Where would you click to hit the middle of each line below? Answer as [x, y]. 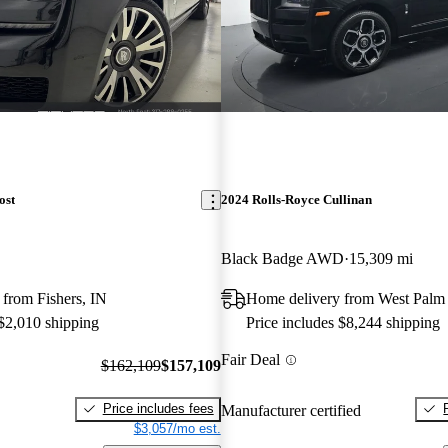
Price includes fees [158, 408]
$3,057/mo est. [177, 428]
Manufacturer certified [290, 410]
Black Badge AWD [282, 259]
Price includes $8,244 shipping [342, 323]
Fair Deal [250, 360]
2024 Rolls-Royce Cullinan [296, 200]
